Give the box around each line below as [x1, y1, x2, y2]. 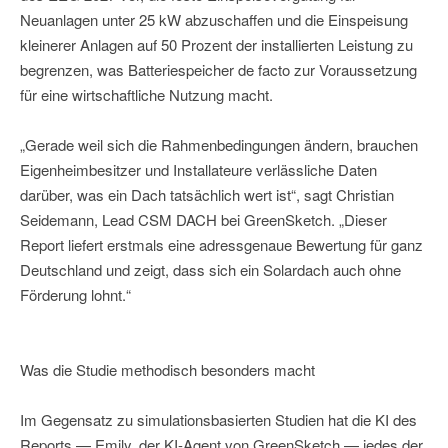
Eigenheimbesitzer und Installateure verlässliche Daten [20, 159, 377, 181]
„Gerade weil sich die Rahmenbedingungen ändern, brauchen [20, 134, 418, 156]
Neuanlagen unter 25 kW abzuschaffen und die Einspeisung [20, 9, 408, 31]
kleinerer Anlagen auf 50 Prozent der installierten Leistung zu [20, 34, 413, 56]
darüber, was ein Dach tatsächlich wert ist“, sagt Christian [20, 184, 394, 206]
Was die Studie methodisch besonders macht [20, 359, 315, 381]
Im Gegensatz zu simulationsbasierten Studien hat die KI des [20, 409, 417, 431]
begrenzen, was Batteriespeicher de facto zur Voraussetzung [20, 59, 417, 81]
